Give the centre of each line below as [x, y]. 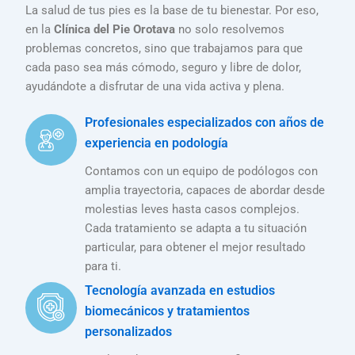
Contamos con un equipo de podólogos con [202, 172]
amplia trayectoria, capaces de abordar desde [205, 191]
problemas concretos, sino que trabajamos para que [164, 48]
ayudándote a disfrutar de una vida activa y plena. [155, 86]
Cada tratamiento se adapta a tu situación [196, 229]
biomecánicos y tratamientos [168, 311]
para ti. [103, 267]
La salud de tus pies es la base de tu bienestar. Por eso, [172, 10]
